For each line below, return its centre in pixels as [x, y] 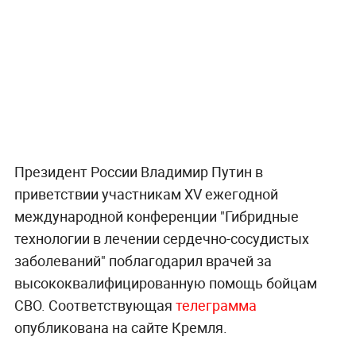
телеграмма [214, 305]
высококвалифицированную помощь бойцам [165, 282]
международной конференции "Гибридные [156, 216]
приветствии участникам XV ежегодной [146, 193]
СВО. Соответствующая [93, 305]
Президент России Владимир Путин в [138, 171]
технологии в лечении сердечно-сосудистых [161, 238]
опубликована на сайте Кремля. [120, 327]
